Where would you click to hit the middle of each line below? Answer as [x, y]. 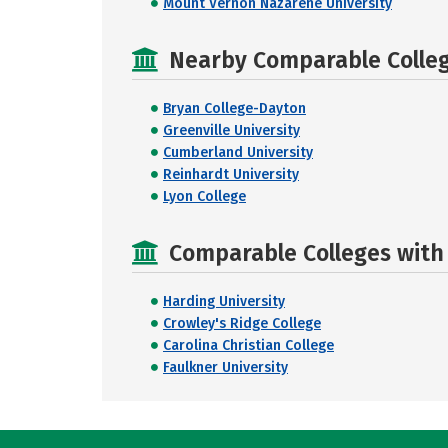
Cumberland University [238, 152]
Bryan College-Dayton [234, 108]
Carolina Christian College [248, 345]
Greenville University [231, 130]
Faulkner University [225, 367]
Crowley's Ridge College [242, 323]
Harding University [224, 301]
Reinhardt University [231, 174]
